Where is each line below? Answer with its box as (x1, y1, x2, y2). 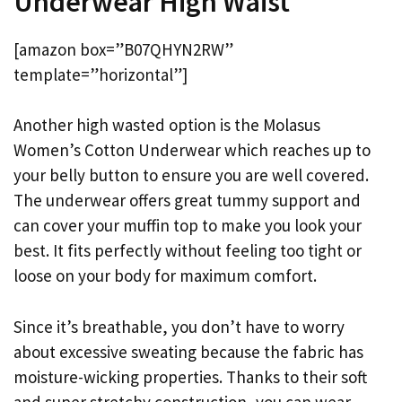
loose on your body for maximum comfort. (13, 265, 317, 287)
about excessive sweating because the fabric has (13, 340, 363, 363)
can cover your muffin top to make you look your (13, 214, 362, 237)
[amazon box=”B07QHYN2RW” (13, 38, 233, 60)
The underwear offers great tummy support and (13, 189, 361, 212)
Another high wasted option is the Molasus (13, 114, 320, 136)
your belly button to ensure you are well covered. (13, 164, 369, 187)
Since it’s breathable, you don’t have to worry (13, 315, 345, 337)
